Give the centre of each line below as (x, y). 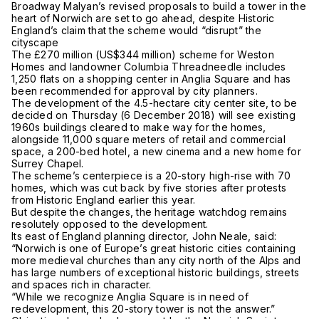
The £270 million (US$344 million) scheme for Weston (143, 55)
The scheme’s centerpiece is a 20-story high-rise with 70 (151, 176)
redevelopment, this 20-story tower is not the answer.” (146, 309)
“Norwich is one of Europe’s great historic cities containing (153, 249)
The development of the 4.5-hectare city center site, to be (155, 103)
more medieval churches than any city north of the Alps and (156, 261)
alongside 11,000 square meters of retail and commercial (148, 140)
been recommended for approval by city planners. (136, 91)
